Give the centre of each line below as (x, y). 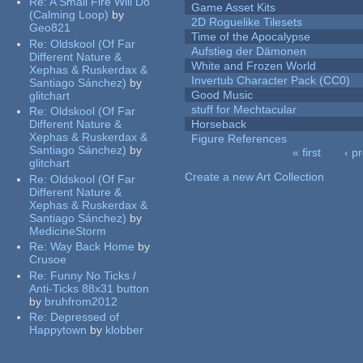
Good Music (222, 95)
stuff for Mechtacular (244, 110)
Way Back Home (93, 247)
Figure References (239, 139)
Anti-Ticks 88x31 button (90, 288)
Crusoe (48, 260)
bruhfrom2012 (81, 301)
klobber (125, 330)
